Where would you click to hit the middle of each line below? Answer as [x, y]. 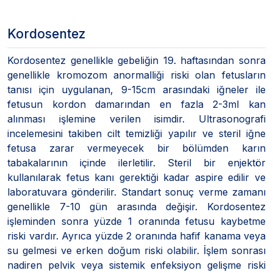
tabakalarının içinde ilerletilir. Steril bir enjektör [136, 162]
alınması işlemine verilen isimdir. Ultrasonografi [136, 119]
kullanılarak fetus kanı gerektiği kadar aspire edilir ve [136, 177]
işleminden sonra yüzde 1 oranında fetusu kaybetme [136, 221]
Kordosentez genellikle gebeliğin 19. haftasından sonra [136, 60]
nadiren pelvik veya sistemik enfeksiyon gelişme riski [136, 265]
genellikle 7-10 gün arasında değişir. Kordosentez [136, 206]
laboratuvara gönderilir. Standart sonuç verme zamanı [136, 192]
